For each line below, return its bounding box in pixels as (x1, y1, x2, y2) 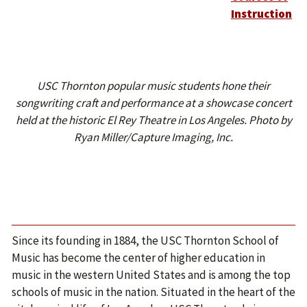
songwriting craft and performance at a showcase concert (15, 95, 292, 110)
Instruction (231, 6, 292, 21)
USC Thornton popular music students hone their (37, 78, 270, 93)
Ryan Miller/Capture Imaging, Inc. (74, 130, 233, 145)
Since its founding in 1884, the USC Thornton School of (12, 233, 279, 248)
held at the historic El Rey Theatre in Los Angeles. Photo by (15, 112, 292, 127)
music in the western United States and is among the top (12, 267, 291, 282)
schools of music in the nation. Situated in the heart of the (12, 284, 295, 299)
